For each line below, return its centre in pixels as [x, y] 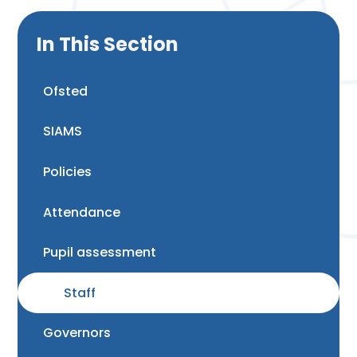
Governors [77, 333]
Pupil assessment [100, 253]
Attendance [82, 212]
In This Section [108, 45]
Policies [68, 172]
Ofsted [66, 91]
